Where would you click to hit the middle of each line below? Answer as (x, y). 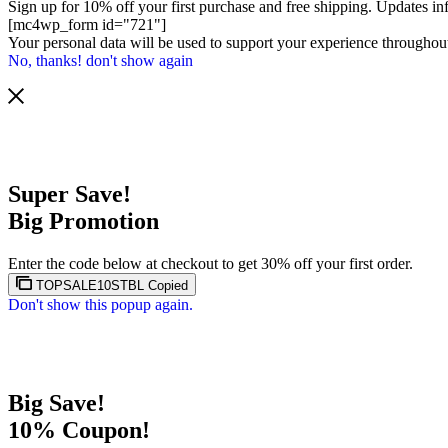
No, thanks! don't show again (100, 60)
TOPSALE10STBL (90, 286)
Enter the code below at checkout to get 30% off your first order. (210, 264)
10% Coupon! (79, 430)
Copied (168, 286)
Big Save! (56, 403)
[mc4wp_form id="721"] (87, 24)
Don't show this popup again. (100, 305)
